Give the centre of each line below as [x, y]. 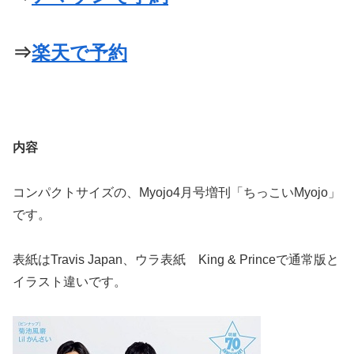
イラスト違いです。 [70, 281]
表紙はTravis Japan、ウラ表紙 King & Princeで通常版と [176, 259]
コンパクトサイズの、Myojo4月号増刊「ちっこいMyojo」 [177, 192]
